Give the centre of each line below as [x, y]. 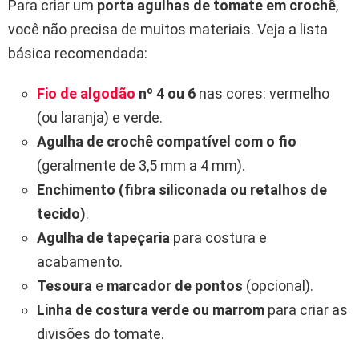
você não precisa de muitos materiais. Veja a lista [168, 29]
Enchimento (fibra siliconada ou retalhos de [182, 189]
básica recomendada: [78, 53]
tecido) [61, 213]
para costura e [218, 237]
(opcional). [278, 285]
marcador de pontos [175, 285]
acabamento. [80, 261]
